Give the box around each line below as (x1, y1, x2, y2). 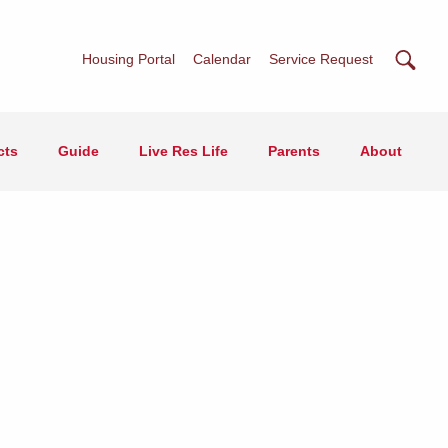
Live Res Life (139, 143, 228, 159)
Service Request (269, 50, 373, 67)
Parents (268, 143, 320, 159)
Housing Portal (82, 50, 175, 67)
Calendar (193, 50, 251, 67)
